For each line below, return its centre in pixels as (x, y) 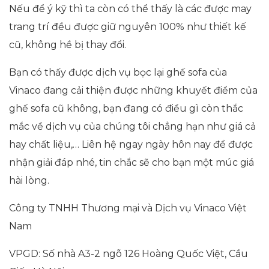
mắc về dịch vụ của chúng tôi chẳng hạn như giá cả (132, 126)
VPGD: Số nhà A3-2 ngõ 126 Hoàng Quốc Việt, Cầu (128, 253)
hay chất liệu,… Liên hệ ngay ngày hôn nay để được (131, 144)
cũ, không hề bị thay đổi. (68, 44)
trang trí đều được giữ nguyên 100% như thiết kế (128, 26)
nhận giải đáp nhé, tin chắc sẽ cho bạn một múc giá (131, 162)
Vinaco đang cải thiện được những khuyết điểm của (133, 90)
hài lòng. (29, 180)
